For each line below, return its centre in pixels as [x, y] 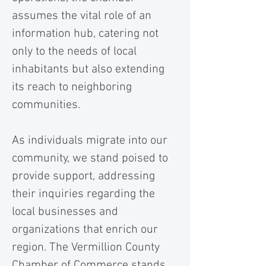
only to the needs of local [74, 52]
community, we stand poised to [90, 159]
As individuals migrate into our [90, 141]
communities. [46, 105]
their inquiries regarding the [83, 194]
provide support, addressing [83, 176]
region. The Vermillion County [86, 248]
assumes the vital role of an [82, 16]
